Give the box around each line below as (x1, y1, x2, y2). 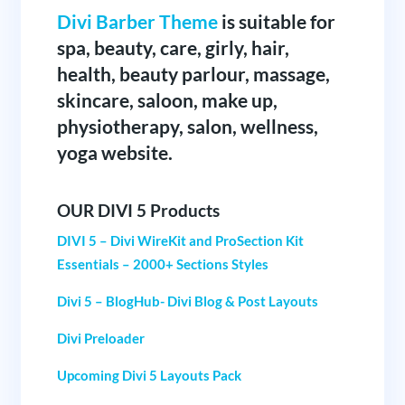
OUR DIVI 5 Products (56, 199, 220, 221)
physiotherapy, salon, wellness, (56, 114, 318, 137)
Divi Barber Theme (56, 9, 218, 33)
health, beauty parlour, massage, (56, 61, 330, 85)
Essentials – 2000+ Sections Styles (56, 255, 268, 272)
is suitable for (217, 9, 335, 33)
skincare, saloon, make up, (56, 88, 278, 111)
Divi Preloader (56, 329, 145, 346)
